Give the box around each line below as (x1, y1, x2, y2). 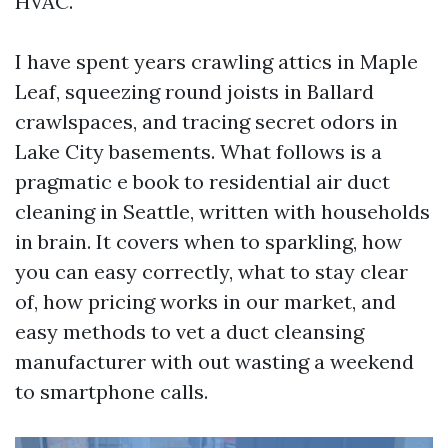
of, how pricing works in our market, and (15, 289, 396, 314)
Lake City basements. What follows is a (15, 139, 382, 164)
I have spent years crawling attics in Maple (15, 49, 418, 74)
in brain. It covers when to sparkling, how (15, 229, 402, 254)
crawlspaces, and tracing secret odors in (15, 109, 398, 134)
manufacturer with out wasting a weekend (15, 349, 414, 374)
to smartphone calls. (15, 379, 208, 404)
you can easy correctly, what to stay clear (15, 259, 408, 284)
